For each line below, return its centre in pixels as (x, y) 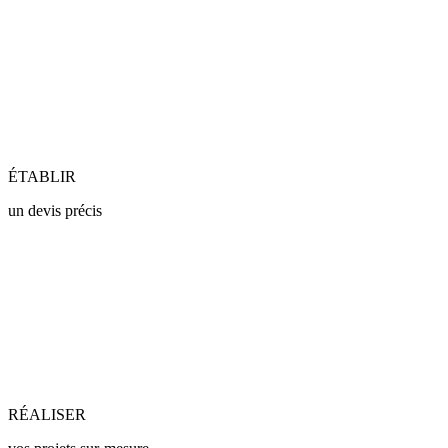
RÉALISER (47, 414)
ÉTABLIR (42, 176)
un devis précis (55, 210)
